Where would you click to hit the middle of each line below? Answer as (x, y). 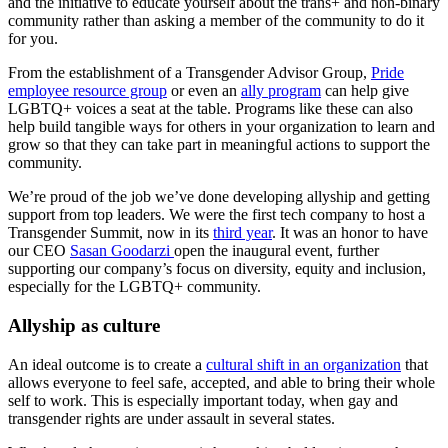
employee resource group (87, 91)
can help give (365, 91)
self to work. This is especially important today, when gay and (203, 400)
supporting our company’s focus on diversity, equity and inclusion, (217, 269)
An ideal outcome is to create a (107, 364)
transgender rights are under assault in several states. (171, 418)
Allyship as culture (84, 325)
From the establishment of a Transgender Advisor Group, (189, 73)
